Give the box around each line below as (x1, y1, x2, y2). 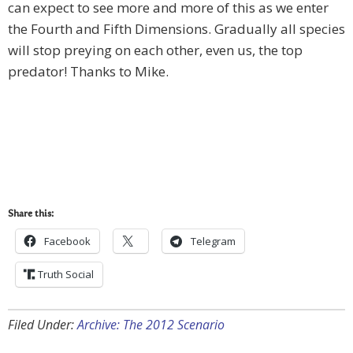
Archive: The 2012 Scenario (77, 316, 225, 334)
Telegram (191, 234, 236, 249)
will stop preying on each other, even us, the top (8, 41, 303, 60)
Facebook (44, 234, 91, 249)
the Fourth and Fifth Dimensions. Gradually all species (8, 20, 345, 39)
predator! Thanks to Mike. (8, 62, 169, 81)
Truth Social (38, 267, 94, 282)
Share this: (8, 210, 54, 220)
